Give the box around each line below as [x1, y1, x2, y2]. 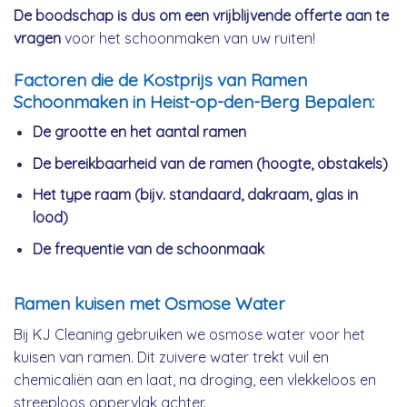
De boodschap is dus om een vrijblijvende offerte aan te [14, 5, 389, 25]
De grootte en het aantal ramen [32, 123, 246, 142]
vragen [14, 28, 61, 47]
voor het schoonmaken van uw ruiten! [61, 28, 315, 47]
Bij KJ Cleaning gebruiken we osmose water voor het [14, 324, 365, 343]
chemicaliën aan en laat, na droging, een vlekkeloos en [14, 370, 376, 389]
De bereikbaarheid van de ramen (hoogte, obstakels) [32, 154, 388, 173]
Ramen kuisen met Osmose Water [14, 292, 285, 314]
